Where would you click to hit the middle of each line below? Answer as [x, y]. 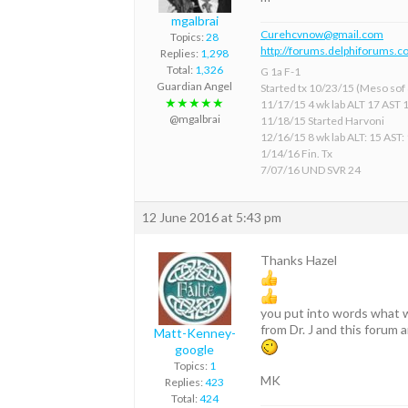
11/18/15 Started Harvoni [322, 120]
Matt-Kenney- [194, 332]
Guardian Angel [194, 86]
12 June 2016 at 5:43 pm [212, 217]
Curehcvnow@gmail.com [322, 34]
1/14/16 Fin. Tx [296, 153]
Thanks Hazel [299, 260]
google [194, 349]
